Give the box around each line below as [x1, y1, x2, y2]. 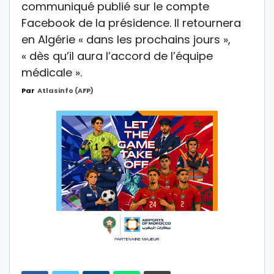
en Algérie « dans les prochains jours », [21, 31, 231, 47]
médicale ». [21, 64, 82, 80]
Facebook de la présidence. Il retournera [21, 15, 241, 31]
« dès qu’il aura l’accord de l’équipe [21, 48, 213, 64]
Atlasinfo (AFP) [37, 85, 94, 95]
